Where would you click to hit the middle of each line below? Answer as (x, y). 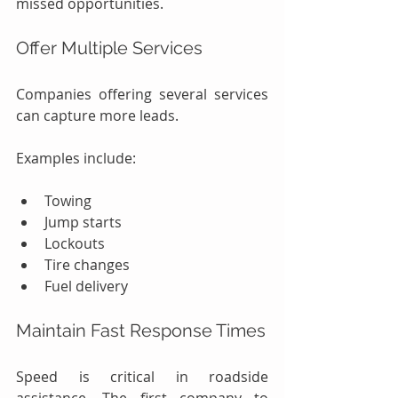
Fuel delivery (86, 287)
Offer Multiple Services (109, 48)
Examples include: (76, 159)
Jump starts (83, 223)
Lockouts (75, 244)
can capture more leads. (97, 116)
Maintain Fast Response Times (141, 331)
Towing (68, 201)
